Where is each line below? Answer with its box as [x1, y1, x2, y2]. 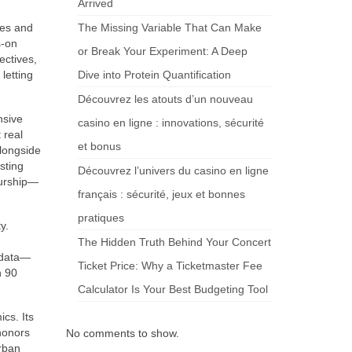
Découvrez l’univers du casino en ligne [77, 164, 269, 177]
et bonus [77, 140, 121, 152]
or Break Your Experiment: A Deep [77, 45, 247, 57]
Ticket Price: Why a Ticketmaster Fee [77, 259, 262, 272]
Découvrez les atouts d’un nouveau [77, 93, 253, 105]
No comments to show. [65, 327, 179, 339]
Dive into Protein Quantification [77, 68, 231, 81]
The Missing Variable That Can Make [77, 21, 262, 34]
